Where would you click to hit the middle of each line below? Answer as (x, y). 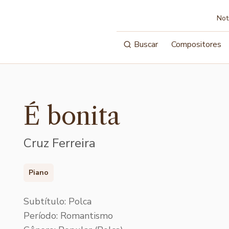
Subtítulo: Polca (58, 201)
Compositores (197, 44)
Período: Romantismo (68, 215)
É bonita (72, 116)
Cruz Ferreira (60, 143)
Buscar (146, 44)
